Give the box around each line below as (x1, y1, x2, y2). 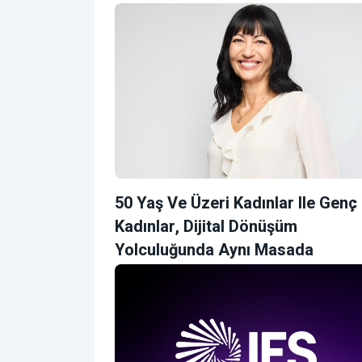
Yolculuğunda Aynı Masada (115, 238, 314, 262)
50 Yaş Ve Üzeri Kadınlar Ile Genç (115, 191, 357, 215)
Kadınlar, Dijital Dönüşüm (115, 214, 297, 238)
